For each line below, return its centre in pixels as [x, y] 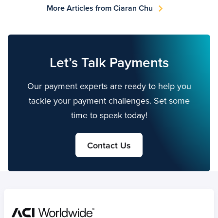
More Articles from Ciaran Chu [100, 8]
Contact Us [109, 145]
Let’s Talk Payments [109, 63]
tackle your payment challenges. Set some [109, 101]
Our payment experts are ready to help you [109, 86]
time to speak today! [109, 115]
